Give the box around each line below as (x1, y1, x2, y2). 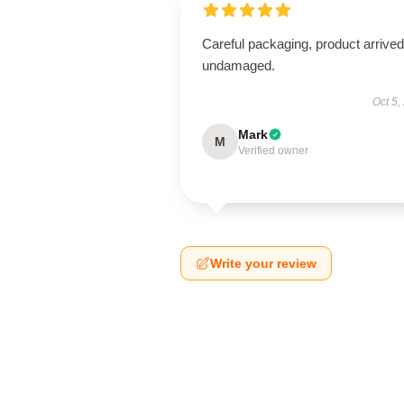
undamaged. (202, 58, 275, 73)
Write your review (210, 256, 317, 271)
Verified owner (238, 144, 308, 157)
